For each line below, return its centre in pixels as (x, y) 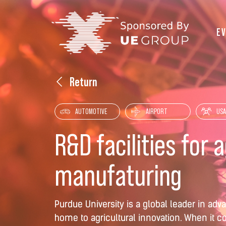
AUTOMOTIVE (91, 111)
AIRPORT (157, 111)
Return (83, 82)
